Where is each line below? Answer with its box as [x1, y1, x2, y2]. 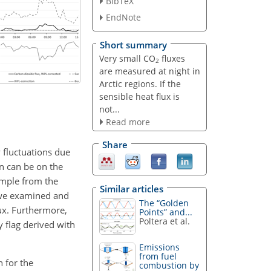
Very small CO [99, 52, 155, 64]
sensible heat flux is [99, 90, 180, 102]
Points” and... [139, 206, 193, 218]
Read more [105, 116, 150, 128]
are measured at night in [99, 65, 200, 77]
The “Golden [139, 197, 189, 209]
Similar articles [100, 182, 163, 195]
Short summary [100, 38, 167, 51]
